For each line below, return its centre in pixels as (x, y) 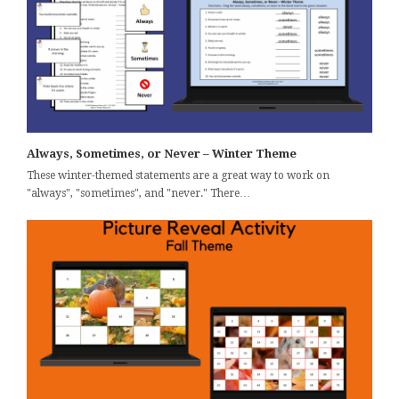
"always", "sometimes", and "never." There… (138, 194)
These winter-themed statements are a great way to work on (178, 176)
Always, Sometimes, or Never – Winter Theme (162, 154)
